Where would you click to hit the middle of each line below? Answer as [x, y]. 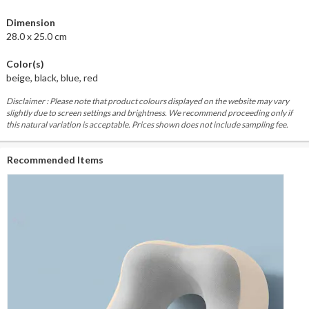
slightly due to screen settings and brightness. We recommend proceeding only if [149, 112]
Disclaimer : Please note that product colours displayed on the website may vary [147, 101]
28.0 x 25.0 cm [36, 36]
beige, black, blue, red [52, 77]
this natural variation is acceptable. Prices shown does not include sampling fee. [147, 124]
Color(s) [25, 63]
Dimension [30, 22]
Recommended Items [55, 159]
